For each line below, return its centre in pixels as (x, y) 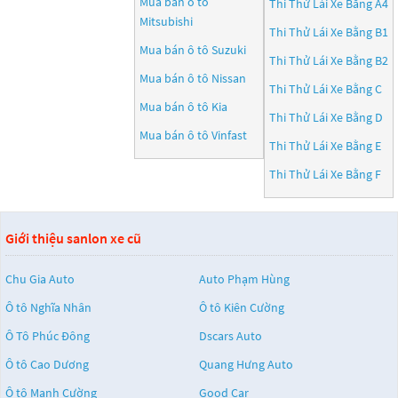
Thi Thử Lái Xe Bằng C (326, 89)
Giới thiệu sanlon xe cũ (73, 238)
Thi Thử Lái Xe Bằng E (325, 146)
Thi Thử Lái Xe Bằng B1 (329, 32)
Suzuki (229, 50)
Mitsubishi (166, 21)
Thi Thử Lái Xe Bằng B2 (329, 60)
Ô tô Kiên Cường (242, 307)
